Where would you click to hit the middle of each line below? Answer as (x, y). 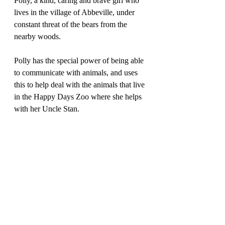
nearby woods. (38, 37)
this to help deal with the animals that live (80, 85)
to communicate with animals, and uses (77, 73)
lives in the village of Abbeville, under (75, 13)
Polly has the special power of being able (80, 61)
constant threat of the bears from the (72, 25)
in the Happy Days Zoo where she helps (79, 97)
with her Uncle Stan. (47, 109)
